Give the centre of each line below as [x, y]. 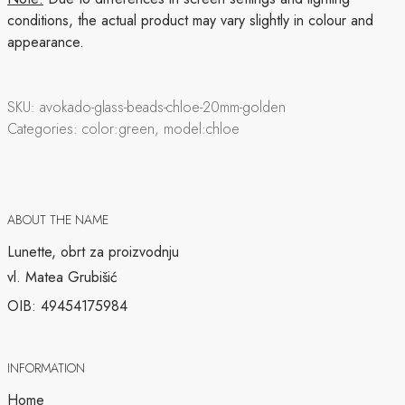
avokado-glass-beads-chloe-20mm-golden [163, 107]
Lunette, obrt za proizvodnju [93, 252]
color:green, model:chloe [161, 128]
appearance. [46, 42]
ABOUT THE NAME [58, 220]
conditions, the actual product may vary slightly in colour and [190, 20]
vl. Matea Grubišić [62, 277]
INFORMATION [46, 368]
